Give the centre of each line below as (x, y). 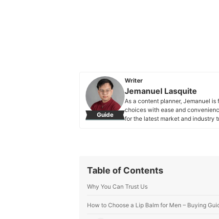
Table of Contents (125, 170)
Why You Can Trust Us (117, 186)
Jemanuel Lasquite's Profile (170, 127)
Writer (134, 80)
